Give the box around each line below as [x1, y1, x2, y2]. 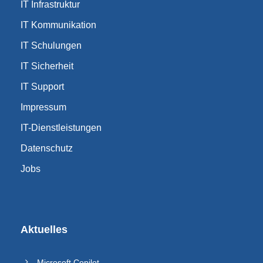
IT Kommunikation [21, 20, 96, 30]
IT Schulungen [21, 41, 82, 50]
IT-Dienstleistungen [21, 123, 102, 133]
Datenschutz [21, 143, 73, 153]
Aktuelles [21, 224, 68, 235]
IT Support [21, 82, 64, 92]
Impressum [21, 102, 66, 112]
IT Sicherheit [21, 61, 73, 71]
